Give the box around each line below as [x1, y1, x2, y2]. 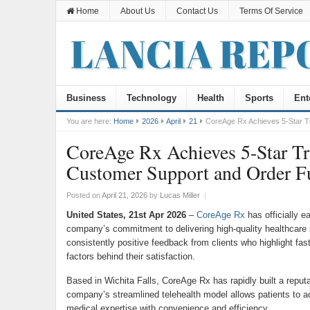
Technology [126, 93, 176, 103]
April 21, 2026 [101, 191, 147, 199]
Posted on [66, 191, 102, 199]
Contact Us [176, 6, 218, 16]
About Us [120, 6, 155, 16]
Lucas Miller [159, 191, 200, 199]
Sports [244, 93, 273, 103]
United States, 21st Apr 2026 [66, 210, 186, 220]
